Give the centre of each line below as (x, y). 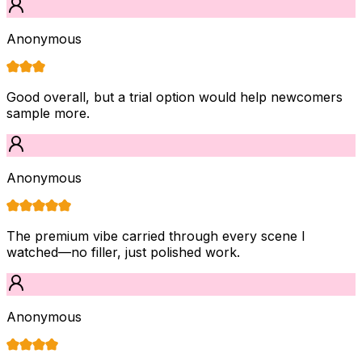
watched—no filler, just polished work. (123, 252)
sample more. (48, 113)
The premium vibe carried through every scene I (156, 236)
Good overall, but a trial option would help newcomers (175, 97)
